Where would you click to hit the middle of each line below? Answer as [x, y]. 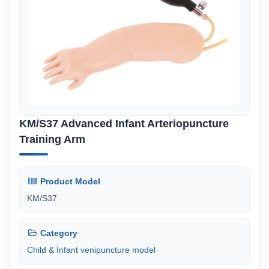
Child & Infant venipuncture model [91, 250]
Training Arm [52, 139]
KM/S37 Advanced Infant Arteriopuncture [124, 124]
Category [58, 233]
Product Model [69, 181]
